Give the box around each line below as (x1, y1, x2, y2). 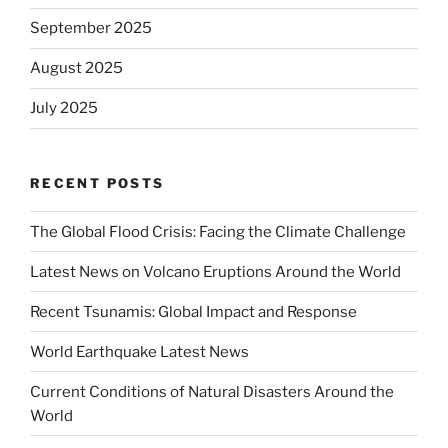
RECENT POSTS (30, 174, 165, 191)
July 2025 (30, 99, 98, 118)
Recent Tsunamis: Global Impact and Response (30, 302, 357, 321)
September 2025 (30, 19, 152, 38)
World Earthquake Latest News (30, 342, 249, 361)
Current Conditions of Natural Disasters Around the (30, 382, 394, 401)
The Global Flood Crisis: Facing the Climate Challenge (30, 222, 406, 241)
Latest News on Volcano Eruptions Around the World (30, 262, 401, 281)
